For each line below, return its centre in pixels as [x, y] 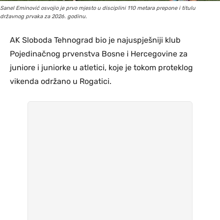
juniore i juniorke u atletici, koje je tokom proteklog [101, 67]
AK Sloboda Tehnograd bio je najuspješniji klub [95, 40]
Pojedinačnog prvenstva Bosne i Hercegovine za [99, 54]
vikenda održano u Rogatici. [61, 81]
